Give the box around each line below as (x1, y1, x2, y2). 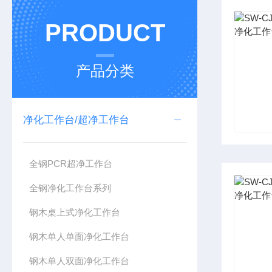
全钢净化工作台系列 (29, 183, 112, 193)
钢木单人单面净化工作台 (29, 231, 130, 242)
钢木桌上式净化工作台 (29, 207, 121, 217)
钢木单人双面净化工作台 (29, 256, 130, 266)
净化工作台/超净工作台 (23, 114, 130, 126)
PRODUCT (44, 19, 165, 46)
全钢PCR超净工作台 (29, 158, 113, 169)
